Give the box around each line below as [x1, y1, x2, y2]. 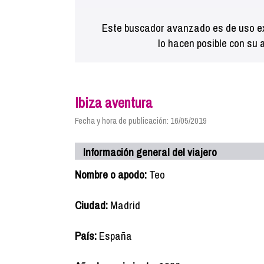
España [97, 228, 132, 243]
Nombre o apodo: [75, 167, 147, 182]
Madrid [108, 197, 140, 213]
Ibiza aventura [75, 93, 153, 112]
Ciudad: [75, 197, 108, 213]
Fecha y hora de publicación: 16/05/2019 [75, 114, 207, 127]
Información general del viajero [83, 144, 217, 160]
